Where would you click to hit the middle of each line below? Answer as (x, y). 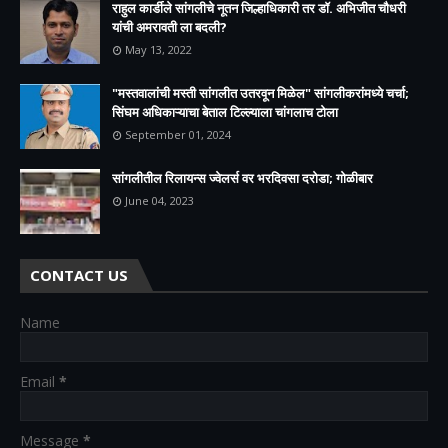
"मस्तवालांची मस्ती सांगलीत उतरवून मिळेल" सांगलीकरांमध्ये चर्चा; (260, 92)
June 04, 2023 (159, 200)
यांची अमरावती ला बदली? (169, 26)
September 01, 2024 (178, 134)
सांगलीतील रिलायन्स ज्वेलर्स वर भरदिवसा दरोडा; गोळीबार (242, 177)
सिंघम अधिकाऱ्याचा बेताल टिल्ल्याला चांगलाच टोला (225, 111)
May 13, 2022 (158, 49)
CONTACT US (79, 274)
